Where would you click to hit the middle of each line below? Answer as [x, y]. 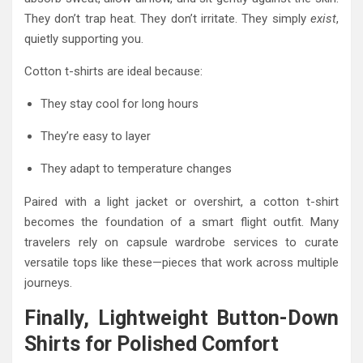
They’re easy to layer [96, 137]
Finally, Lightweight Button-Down [181, 318]
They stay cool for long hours [120, 104]
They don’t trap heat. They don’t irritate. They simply [167, 19]
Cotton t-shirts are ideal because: [113, 72]
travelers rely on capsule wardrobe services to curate [181, 243]
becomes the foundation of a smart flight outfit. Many [181, 222]
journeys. [48, 283]
